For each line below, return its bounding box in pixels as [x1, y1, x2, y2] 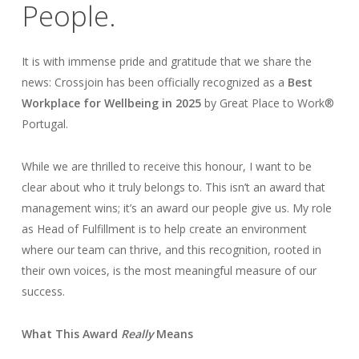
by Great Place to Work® [200, 95, 334, 111]
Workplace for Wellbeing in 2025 [21, 95, 201, 111]
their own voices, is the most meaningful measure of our [21, 263, 317, 278]
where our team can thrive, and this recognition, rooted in [21, 242, 321, 257]
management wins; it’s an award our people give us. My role [21, 200, 332, 216]
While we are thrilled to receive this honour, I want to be [21, 159, 312, 174]
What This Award [21, 326, 121, 341]
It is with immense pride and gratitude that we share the [21, 54, 312, 69]
